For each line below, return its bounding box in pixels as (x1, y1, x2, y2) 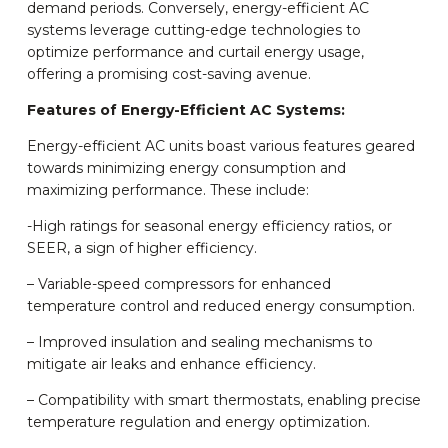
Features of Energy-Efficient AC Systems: (26, 101, 345, 120)
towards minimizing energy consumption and (26, 159, 346, 178)
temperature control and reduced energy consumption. (26, 297, 415, 316)
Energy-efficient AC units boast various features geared (26, 137, 415, 156)
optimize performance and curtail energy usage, (26, 43, 364, 62)
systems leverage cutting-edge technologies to (26, 21, 361, 40)
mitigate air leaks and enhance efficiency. (26, 355, 316, 374)
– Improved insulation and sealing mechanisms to (26, 333, 373, 352)
